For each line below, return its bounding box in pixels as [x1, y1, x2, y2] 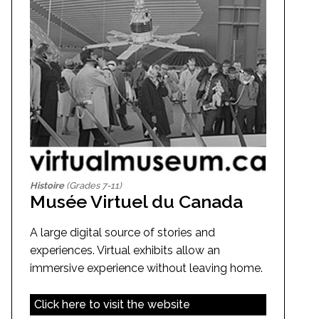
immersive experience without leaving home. [30, 261, 263, 276]
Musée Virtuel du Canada [30, 191, 243, 213]
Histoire [30, 180, 64, 192]
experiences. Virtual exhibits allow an [30, 244, 220, 258]
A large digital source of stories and [30, 226, 215, 240]
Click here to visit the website [33, 297, 190, 311]
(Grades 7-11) [64, 180, 122, 192]
